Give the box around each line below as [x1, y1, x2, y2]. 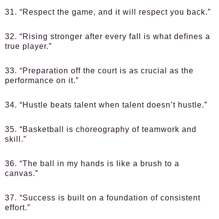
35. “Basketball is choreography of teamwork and [5, 125, 197, 133]
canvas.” [5, 169, 38, 177]
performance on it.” [5, 76, 79, 85]
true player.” [5, 42, 52, 50]
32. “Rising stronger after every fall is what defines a [5, 32, 210, 41]
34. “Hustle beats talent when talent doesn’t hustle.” [5, 101, 207, 109]
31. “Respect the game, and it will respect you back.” [5, 8, 211, 16]
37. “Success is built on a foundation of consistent [5, 194, 200, 202]
